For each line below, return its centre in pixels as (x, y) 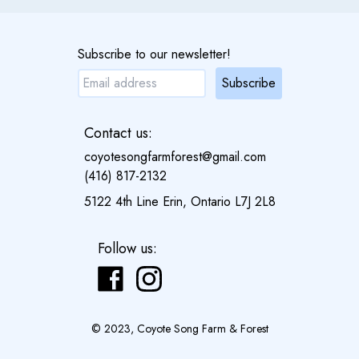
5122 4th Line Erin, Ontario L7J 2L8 (179, 202)
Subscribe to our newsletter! (154, 54)
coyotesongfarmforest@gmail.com (175, 157)
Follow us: (127, 248)
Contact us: (118, 133)
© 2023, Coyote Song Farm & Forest (179, 329)
